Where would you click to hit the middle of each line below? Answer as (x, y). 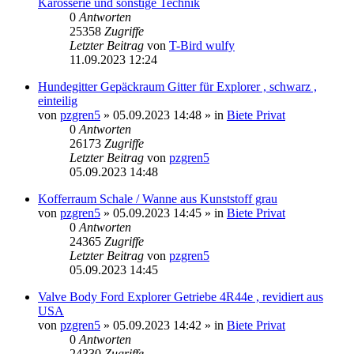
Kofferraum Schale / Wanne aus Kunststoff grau (158, 198)
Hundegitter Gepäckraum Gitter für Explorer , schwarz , (177, 86)
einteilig (58, 100)
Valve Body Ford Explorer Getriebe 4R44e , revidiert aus (181, 296)
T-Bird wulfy (202, 45)
